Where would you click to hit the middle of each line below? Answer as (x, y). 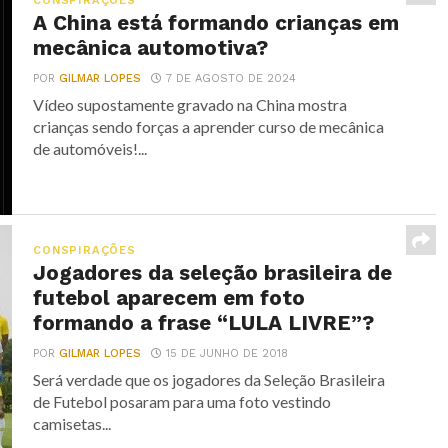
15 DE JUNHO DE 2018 (227, 353)
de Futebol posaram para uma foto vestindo (182, 401)
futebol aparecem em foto (169, 298)
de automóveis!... (90, 148)
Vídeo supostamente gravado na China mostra (190, 104)
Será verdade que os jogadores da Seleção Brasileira (209, 379)
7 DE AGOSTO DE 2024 (231, 78)
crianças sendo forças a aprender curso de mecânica (209, 126)
